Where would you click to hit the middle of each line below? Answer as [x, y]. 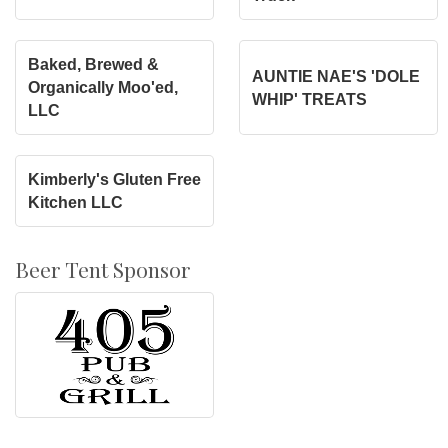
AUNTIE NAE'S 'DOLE [336, 76]
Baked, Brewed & [93, 65]
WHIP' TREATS [309, 99]
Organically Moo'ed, [103, 88]
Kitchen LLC [75, 203]
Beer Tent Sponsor [103, 269]
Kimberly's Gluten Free [114, 180]
